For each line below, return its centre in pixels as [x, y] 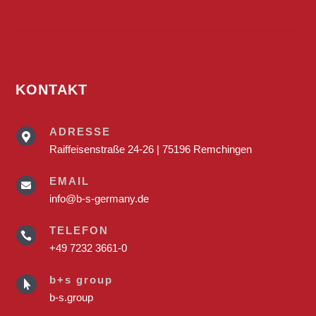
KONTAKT [52, 89]
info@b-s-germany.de [99, 198]
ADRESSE [80, 131]
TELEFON [79, 230]
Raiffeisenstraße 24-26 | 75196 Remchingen [150, 149]
